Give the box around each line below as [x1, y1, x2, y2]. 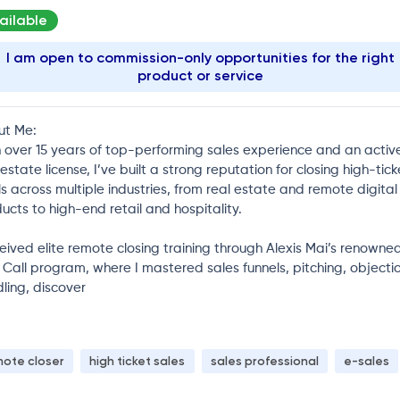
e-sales [343, 354, 389, 369]
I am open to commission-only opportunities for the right [5, 48, 395, 66]
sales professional [210, 354, 319, 369]
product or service [137, 66, 263, 84]
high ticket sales [89, 354, 186, 369]
